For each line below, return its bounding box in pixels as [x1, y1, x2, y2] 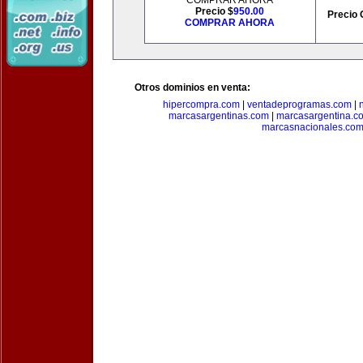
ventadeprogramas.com [247, 99, 352, 110]
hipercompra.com [163, 99, 240, 110]
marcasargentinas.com [169, 110, 269, 122]
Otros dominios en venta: [135, 82, 250, 93]
